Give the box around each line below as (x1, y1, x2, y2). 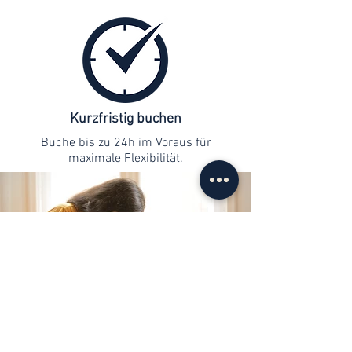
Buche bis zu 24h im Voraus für (40, 135, 211, 151)
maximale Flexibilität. (68, 151, 183, 167)
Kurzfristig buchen (70, 111, 181, 127)
